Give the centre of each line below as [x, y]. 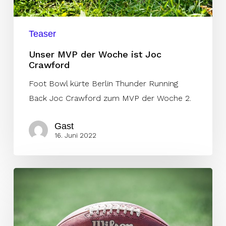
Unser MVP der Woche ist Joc [95, 54]
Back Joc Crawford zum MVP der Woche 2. [110, 98]
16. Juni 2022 [75, 135]
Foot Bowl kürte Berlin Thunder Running [103, 83]
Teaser [42, 34]
